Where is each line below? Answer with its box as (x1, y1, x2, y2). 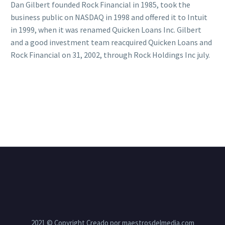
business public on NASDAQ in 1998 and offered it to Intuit (11, 12, 207, 22)
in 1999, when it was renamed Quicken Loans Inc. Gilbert (11, 24, 201, 35)
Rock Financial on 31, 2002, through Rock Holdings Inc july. (11, 49, 210, 60)
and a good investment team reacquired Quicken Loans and (11, 37, 212, 47)
